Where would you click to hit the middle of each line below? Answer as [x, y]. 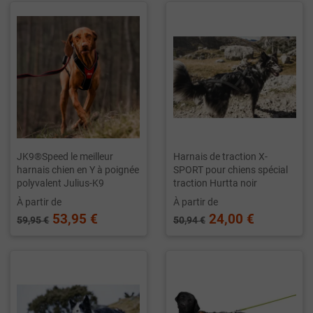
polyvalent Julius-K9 [61, 183]
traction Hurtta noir [215, 183]
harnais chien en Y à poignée [78, 170]
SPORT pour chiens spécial [230, 170]
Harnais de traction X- [220, 156]
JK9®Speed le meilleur [65, 156]
